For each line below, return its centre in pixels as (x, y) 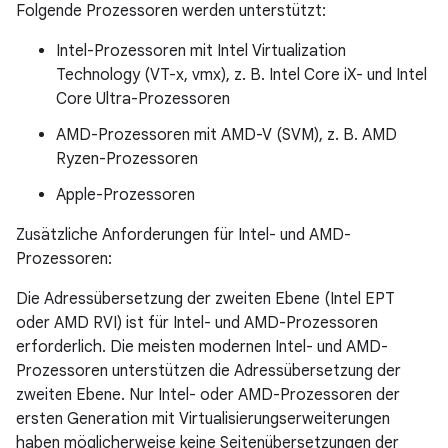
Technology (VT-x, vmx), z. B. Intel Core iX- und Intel (241, 75)
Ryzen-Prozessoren (127, 159)
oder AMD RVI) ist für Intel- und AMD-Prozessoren (197, 323)
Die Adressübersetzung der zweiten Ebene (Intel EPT (205, 299)
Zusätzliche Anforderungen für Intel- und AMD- (183, 235)
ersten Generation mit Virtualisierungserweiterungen (203, 419)
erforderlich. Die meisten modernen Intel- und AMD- (202, 347)
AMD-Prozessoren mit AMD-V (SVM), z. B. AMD (226, 135)
